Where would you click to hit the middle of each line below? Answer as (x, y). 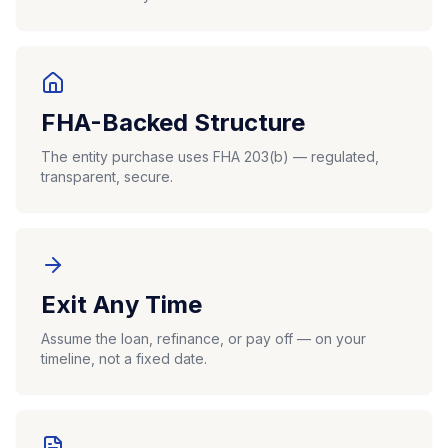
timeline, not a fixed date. (124, 358)
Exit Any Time (121, 304)
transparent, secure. (107, 176)
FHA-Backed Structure (173, 122)
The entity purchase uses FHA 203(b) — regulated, (210, 156)
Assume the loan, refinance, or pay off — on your (203, 338)
